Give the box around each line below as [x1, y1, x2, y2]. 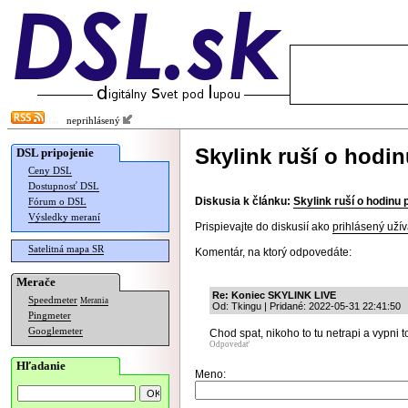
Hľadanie [16, 359, 66, 372]
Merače [16, 275, 56, 289]
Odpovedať [209, 340, 250, 349]
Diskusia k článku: [195, 195, 291, 208]
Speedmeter [28, 295, 77, 305]
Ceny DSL [28, 166, 72, 176]
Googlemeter [28, 326, 83, 336]
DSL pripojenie [16, 146, 94, 159]
